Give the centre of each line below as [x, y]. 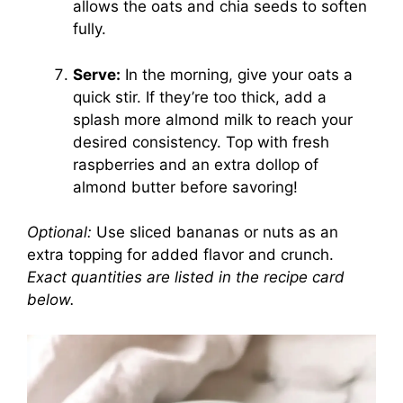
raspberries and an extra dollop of [196, 164]
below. [51, 300]
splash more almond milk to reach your [213, 119]
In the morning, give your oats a [237, 74]
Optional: [59, 233]
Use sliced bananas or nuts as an [215, 233]
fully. [90, 29]
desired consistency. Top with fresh [201, 142]
